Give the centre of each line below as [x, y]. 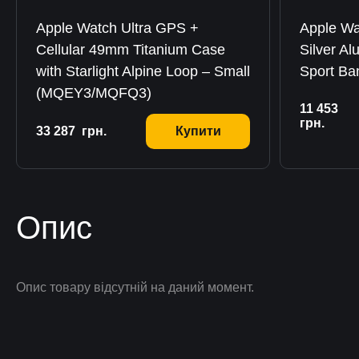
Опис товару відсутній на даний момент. [135, 287]
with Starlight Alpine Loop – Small [143, 71]
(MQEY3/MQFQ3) [94, 93]
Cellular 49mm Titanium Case [131, 50]
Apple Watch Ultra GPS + [117, 28]
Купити [198, 131]
